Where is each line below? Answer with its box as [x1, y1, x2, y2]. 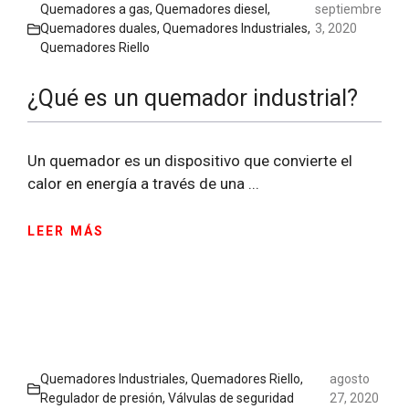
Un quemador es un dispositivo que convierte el [27, 152, 352, 171]
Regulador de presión [40, 390, 163, 405]
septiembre [315, 2, 382, 17]
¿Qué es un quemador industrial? [27, 85, 358, 112]
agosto [329, 371, 370, 386]
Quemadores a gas [40, 2, 150, 17]
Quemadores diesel [155, 2, 267, 17]
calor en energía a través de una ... [27, 174, 259, 194]
